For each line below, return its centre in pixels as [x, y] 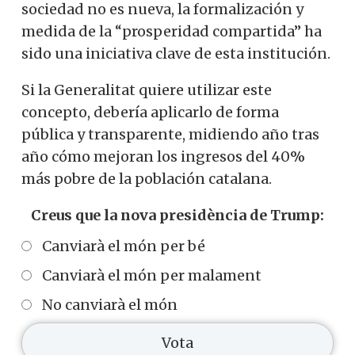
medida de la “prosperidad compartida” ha [172, 31]
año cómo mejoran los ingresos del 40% [163, 156]
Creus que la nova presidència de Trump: [177, 215]
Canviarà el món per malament [152, 276]
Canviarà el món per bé [124, 246]
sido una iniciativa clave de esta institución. [176, 53]
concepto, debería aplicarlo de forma [150, 112]
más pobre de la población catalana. [147, 178]
